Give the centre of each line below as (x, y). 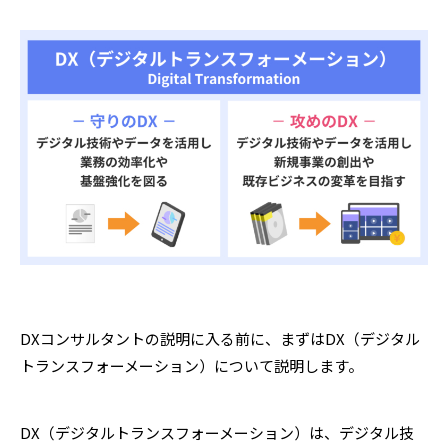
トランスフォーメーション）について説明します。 (191, 365)
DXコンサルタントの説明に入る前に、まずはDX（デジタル (220, 338)
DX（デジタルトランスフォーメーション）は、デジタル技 (217, 432)
